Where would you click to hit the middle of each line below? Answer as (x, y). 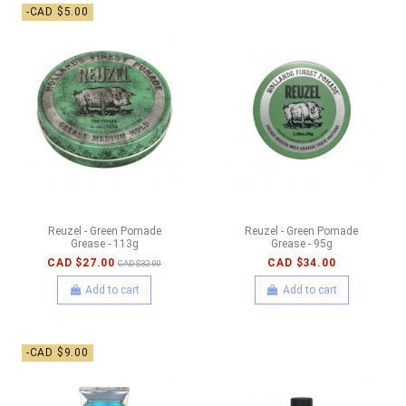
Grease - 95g (301, 244)
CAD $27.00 (82, 263)
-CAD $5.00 (57, 11)
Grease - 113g (104, 244)
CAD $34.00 (302, 263)
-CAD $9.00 (57, 352)
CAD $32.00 (140, 264)
